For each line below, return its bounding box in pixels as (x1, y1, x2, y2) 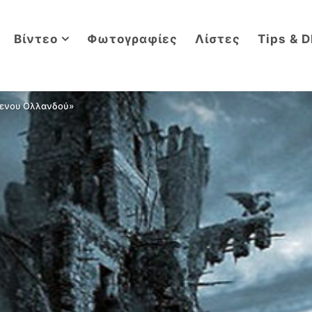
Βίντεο (14, 31, 58, 46)
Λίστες (195, 31, 240, 46)
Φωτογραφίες (87, 31, 178, 46)
